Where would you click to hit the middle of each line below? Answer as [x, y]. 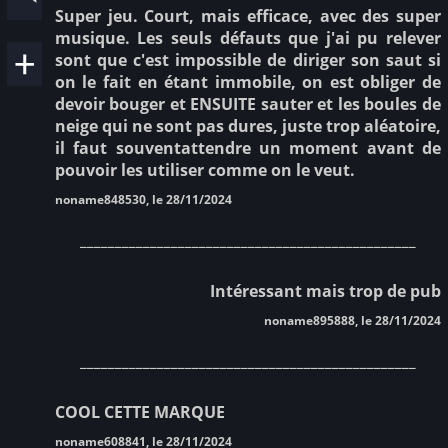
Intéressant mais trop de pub [325, 290]
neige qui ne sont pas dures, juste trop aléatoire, [247, 125]
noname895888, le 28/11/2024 [352, 320]
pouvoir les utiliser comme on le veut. [204, 169]
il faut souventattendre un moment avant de [247, 147]
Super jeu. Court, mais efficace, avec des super [247, 15]
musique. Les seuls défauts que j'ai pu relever [247, 37]
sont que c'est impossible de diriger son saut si [247, 59]
